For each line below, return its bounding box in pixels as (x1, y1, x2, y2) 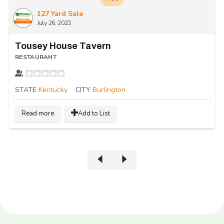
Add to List (78, 108, 110, 118)
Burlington (92, 84, 125, 94)
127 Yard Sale (37, 8, 83, 18)
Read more (21, 108, 54, 118)
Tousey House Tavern (15, 40, 111, 51)
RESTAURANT (15, 52, 56, 61)
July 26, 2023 (37, 18, 71, 27)
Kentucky (38, 84, 67, 94)
